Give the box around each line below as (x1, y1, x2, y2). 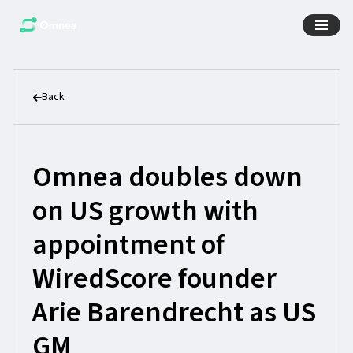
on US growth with (32, 191, 258, 231)
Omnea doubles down (32, 157, 303, 197)
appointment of (32, 225, 225, 265)
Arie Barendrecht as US (32, 292, 316, 333)
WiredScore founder (32, 258, 277, 299)
